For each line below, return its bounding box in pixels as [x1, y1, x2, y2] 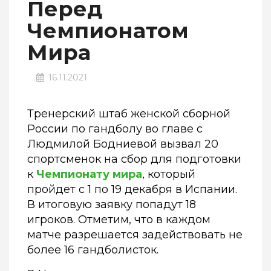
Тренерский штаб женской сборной [27, 107, 230, 121]
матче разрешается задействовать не [27, 228, 243, 242]
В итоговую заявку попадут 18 [27, 198, 196, 212]
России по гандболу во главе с [27, 122, 203, 136]
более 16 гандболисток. [27, 243, 158, 257]
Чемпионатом [27, 18, 189, 44]
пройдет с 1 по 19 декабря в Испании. [27, 183, 237, 197]
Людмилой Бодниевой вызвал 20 [27, 137, 218, 151]
